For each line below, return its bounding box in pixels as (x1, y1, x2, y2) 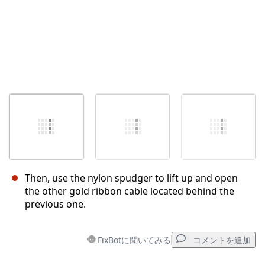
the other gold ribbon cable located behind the (25, 185, 234, 198)
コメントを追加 (193, 235, 251, 245)
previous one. (25, 198, 86, 211)
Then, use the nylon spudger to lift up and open (25, 172, 238, 185)
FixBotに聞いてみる (98, 234, 171, 245)
